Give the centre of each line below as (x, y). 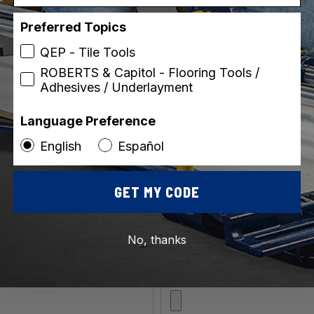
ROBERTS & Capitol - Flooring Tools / (150, 72)
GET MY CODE (157, 192)
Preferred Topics (73, 27)
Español (141, 146)
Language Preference (88, 121)
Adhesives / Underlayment (116, 87)
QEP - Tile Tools (88, 52)
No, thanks (157, 239)
